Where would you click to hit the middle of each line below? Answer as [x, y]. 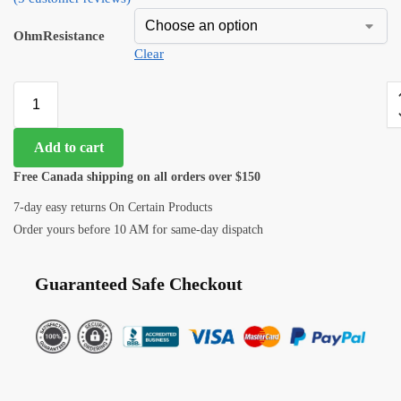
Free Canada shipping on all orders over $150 [137, 176]
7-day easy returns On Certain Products [113, 207]
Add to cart [68, 147]
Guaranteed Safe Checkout [139, 283]
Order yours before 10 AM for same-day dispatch [138, 230]
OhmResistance [59, 36]
